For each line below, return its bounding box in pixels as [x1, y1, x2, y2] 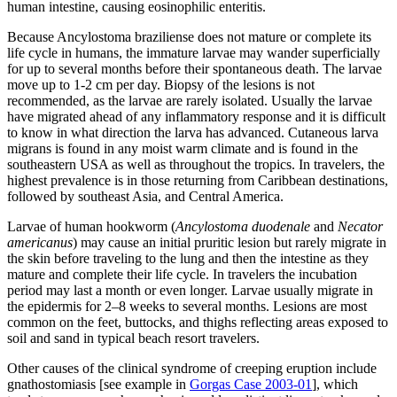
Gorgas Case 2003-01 [190, 377, 312, 393]
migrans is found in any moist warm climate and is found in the [7, 141, 358, 157]
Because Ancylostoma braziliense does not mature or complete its [7, 29, 371, 45]
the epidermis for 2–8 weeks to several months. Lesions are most [7, 299, 367, 315]
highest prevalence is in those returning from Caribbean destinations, [7, 173, 388, 189]
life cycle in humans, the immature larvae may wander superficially [7, 45, 380, 61]
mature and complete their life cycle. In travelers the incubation [7, 267, 357, 283]
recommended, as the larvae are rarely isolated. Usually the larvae [7, 93, 372, 109]
